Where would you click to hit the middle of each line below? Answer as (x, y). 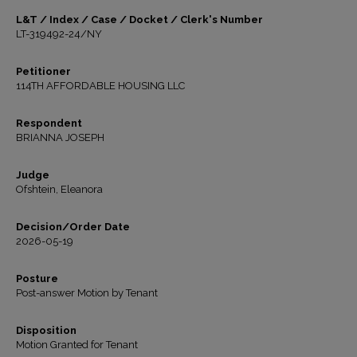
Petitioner (43, 71)
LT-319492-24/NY (59, 34)
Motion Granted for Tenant (77, 345)
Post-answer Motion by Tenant (87, 293)
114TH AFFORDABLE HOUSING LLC (100, 86)
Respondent (49, 123)
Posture (37, 279)
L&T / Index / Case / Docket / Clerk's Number (139, 20)
